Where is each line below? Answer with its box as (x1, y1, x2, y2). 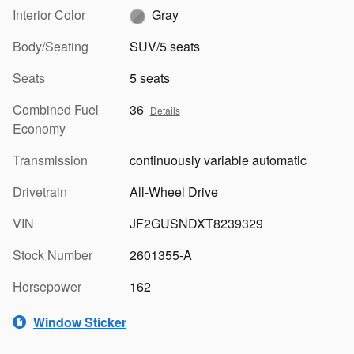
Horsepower (13, 277, 81, 296)
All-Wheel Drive (129, 183, 218, 201)
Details (149, 104, 180, 118)
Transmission (13, 151, 88, 170)
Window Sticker (33, 312, 126, 331)
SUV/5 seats (129, 37, 200, 56)
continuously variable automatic (129, 151, 307, 170)
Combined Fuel (13, 100, 99, 119)
